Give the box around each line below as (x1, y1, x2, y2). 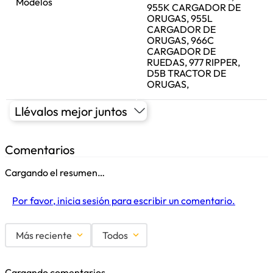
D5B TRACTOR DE (147, 67, 226, 79)
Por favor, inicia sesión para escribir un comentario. (12, 194, 235, 207)
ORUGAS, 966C (147, 34, 214, 46)
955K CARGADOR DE (147, 1, 241, 13)
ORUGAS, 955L (147, 12, 213, 24)
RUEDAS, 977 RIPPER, (147, 56, 240, 68)
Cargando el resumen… (5, 166, 105, 179)
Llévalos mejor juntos (15, 103, 127, 119)
